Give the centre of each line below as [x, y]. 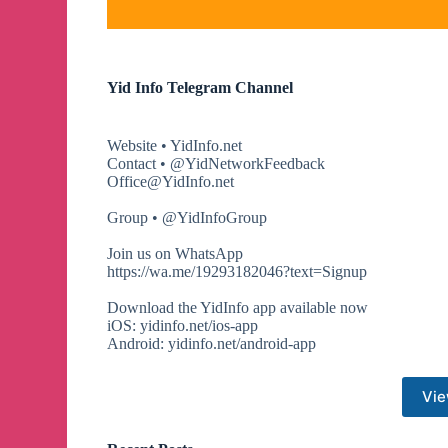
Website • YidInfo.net [175, 145]
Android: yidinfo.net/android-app [212, 343]
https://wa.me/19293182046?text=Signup [237, 271]
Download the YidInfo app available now [238, 307]
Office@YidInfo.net [171, 181]
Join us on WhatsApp [175, 253]
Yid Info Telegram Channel [200, 87]
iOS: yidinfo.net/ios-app [183, 325]
